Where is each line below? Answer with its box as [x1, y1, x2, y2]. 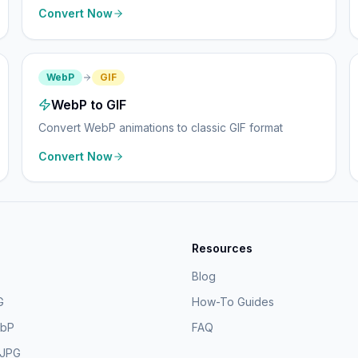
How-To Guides [192, 295, 274, 308]
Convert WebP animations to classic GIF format [38, 121, 283, 134]
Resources [192, 241, 253, 255]
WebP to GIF [50, 97, 126, 113]
